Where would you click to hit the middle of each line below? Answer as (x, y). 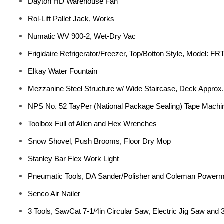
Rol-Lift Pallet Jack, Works (71, 19)
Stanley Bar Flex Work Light (73, 159)
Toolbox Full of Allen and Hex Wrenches (92, 124)
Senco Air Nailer (54, 194)
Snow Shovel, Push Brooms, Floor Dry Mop (99, 141)
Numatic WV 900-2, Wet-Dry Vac (82, 36)
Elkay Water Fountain (63, 71)
